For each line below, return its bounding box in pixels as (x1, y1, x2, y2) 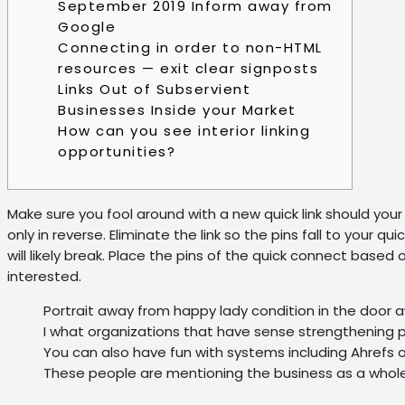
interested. (7, 267, 81, 287)
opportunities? (58, 142, 175, 162)
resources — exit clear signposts (58, 59, 318, 79)
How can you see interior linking (58, 121, 310, 141)
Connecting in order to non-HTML (58, 38, 323, 58)
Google (58, 17, 116, 37)
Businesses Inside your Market (58, 100, 297, 120)
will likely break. (7, 246, 108, 266)
